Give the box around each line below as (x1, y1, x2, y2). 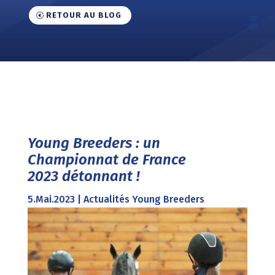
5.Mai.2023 (27, 193, 75, 205)
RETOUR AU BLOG (45, 10, 122, 20)
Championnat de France (27, 150, 186, 168)
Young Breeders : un (27, 134, 160, 152)
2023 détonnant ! (27, 167, 140, 185)
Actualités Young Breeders (83, 193, 204, 205)
